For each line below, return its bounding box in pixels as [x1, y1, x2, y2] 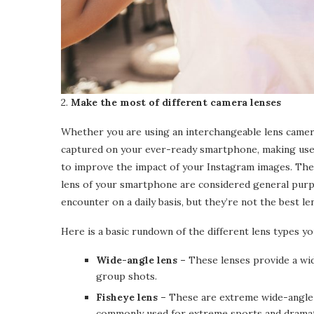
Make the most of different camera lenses [71, 96, 281, 109]
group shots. [96, 270, 157, 283]
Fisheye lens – [96, 291, 169, 304]
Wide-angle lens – [96, 254, 189, 267]
